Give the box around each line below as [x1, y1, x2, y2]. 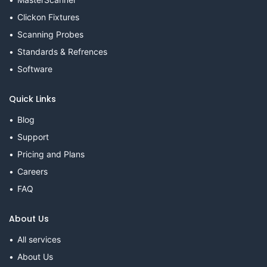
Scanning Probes [17, 29, 83, 39]
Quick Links [9, 92, 56, 105]
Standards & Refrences [17, 46, 107, 57]
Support [17, 131, 49, 142]
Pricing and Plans [17, 148, 85, 159]
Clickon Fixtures [17, 11, 79, 22]
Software [17, 63, 52, 74]
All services [17, 234, 61, 244]
